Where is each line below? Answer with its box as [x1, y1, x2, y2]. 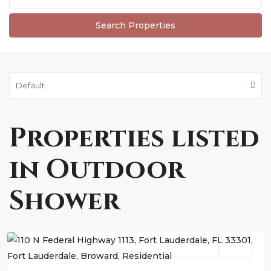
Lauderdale [19, 214, 68, 225]
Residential [174, 246, 212, 255]
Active [224, 246, 246, 255]
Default [16, 80, 45, 90]
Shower [9, 183, 120, 219]
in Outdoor [9, 152, 184, 188]
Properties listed [9, 120, 259, 156]
